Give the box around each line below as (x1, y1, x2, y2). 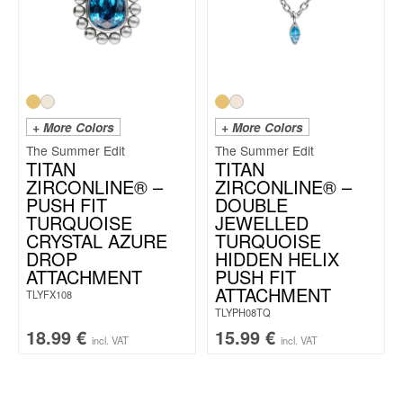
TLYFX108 (26, 286, 72, 301)
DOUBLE (215, 191, 288, 218)
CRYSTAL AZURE (26, 227, 167, 254)
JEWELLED (215, 209, 309, 236)
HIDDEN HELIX (215, 245, 339, 272)
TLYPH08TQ (215, 304, 271, 319)
